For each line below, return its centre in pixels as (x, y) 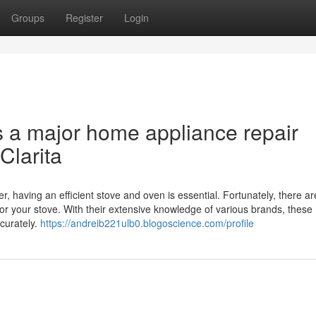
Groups (28, 18)
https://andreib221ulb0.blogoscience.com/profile (147, 223)
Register (84, 18)
